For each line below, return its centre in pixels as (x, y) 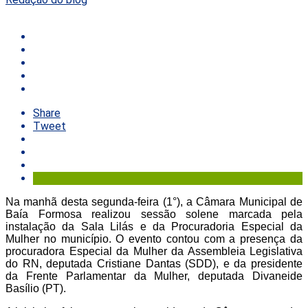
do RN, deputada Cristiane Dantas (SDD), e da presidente (154, 263)
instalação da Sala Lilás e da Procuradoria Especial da (154, 226)
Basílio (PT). (36, 288)
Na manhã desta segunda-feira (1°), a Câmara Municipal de (154, 201)
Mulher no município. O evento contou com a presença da (154, 239)
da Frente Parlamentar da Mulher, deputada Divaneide (154, 276)
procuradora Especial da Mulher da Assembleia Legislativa (154, 251)
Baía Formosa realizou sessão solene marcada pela (154, 214)
